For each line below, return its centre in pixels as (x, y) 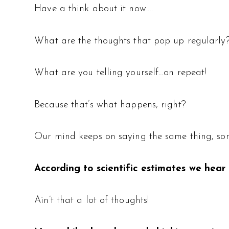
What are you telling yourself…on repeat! (120, 73)
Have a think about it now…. (94, 9)
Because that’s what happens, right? (110, 105)
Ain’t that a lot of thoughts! (92, 201)
